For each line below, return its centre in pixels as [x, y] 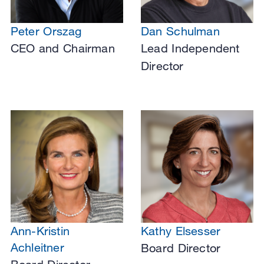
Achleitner [37, 247]
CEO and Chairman [62, 48]
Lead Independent [190, 48]
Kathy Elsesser [181, 231]
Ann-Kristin [40, 231]
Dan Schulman [180, 31]
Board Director [181, 248]
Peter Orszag [46, 31]
